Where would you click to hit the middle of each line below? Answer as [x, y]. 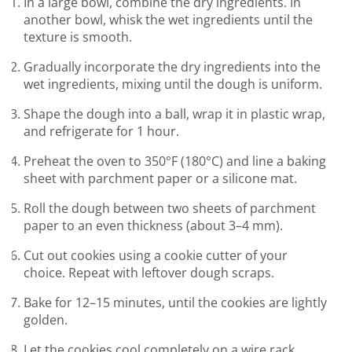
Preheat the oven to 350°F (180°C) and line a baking [175, 161]
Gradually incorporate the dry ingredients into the [172, 67]
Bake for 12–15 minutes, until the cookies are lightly [175, 303]
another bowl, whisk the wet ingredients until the [168, 20]
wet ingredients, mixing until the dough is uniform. [173, 84]
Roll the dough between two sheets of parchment [170, 209]
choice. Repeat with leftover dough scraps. [149, 273]
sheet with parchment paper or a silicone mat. [160, 179]
